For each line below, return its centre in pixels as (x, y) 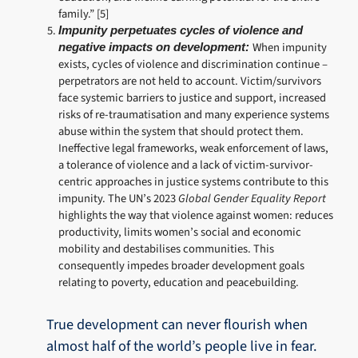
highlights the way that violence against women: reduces (195, 216)
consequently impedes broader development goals (181, 266)
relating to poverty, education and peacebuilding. (178, 283)
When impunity (289, 48)
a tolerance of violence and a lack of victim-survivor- (185, 165)
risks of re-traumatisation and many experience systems (193, 115)
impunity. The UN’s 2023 (118, 199)
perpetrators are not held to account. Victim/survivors (189, 82)
